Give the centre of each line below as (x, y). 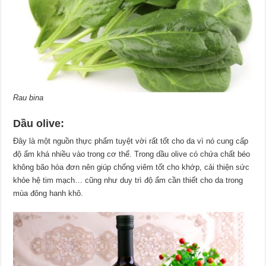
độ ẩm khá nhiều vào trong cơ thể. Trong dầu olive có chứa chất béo (132, 154)
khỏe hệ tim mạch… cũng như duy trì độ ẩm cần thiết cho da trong (128, 180)
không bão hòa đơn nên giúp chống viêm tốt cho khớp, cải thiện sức (132, 167)
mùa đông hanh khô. (48, 194)
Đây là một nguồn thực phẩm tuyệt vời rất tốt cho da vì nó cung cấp (131, 141)
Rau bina (28, 98)
